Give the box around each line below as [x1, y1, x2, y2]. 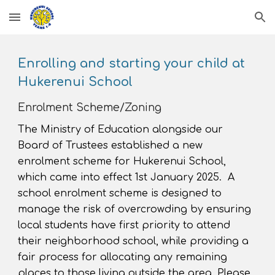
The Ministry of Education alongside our [18, 124, 223, 135]
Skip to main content [10, 17, 97, 28]
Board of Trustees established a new [18, 140, 203, 151]
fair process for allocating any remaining [18, 252, 228, 263]
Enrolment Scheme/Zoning [18, 102, 162, 114]
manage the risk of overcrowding [18, 204, 188, 215]
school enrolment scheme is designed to [18, 188, 222, 199]
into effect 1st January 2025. [77, 172, 228, 183]
